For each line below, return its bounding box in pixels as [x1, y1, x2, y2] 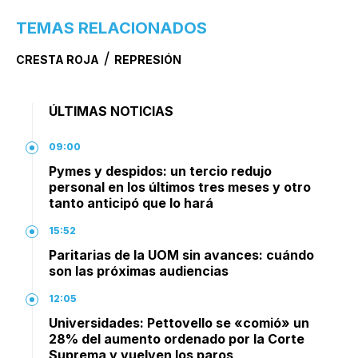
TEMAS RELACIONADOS [16, 18, 207, 38]
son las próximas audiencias [49, 263, 229, 279]
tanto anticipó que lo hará [49, 195, 213, 211]
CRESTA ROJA [16, 53, 99, 66]
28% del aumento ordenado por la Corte [49, 331, 304, 347]
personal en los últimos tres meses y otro [49, 179, 311, 195]
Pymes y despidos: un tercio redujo [49, 163, 272, 179]
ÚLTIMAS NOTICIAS [49, 103, 173, 119]
